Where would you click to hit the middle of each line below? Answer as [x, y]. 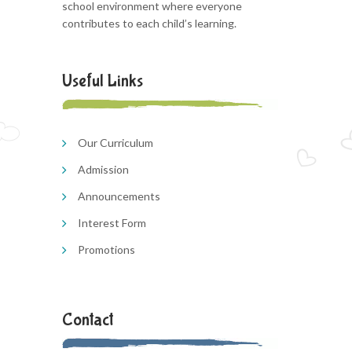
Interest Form [112, 223]
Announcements [119, 196]
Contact [88, 320]
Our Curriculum [115, 143]
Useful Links [103, 81]
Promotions [106, 249]
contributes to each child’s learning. [149, 23]
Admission [103, 169]
